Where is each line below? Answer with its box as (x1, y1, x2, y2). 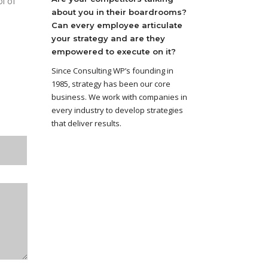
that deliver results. (51, 117, 121, 129)
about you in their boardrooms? (51, 7, 187, 17)
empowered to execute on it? (51, 46, 176, 56)
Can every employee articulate (51, 20, 182, 30)
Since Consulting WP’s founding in (51, 65, 173, 76)
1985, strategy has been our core (51, 78, 170, 89)
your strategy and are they (51, 33, 165, 43)
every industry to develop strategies (51, 104, 183, 115)
